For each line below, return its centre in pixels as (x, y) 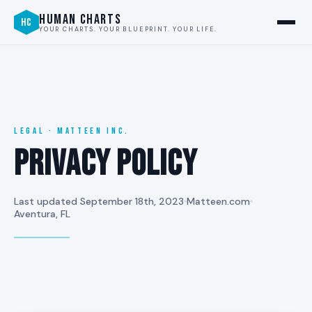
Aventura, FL (42, 214)
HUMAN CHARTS (80, 19)
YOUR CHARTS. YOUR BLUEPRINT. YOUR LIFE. (128, 29)
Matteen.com (218, 201)
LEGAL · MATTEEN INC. (72, 131)
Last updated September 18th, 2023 (99, 201)
